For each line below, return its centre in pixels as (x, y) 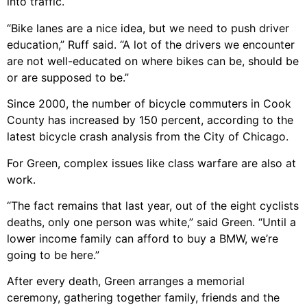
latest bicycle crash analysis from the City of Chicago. (148, 137)
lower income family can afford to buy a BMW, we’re (143, 239)
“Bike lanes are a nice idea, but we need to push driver (148, 28)
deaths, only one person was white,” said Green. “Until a (151, 222)
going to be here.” (53, 255)
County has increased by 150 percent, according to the (150, 120)
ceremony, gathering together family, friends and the (143, 298)
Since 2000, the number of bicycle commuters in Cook (149, 104)
